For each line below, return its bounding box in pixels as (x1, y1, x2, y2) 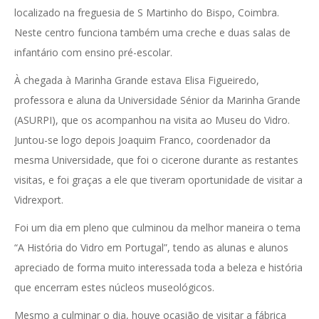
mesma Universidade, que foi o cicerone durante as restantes (14, 153, 298, 167)
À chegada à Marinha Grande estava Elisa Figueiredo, (14, 73, 259, 88)
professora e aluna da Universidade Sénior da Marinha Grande (14, 93, 300, 108)
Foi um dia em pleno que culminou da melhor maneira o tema (14, 221, 300, 235)
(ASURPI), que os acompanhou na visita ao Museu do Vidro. (14, 113, 290, 127)
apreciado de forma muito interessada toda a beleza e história (14, 261, 303, 275)
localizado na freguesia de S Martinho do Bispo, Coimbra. (14, 6, 279, 20)
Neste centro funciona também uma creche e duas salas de (14, 26, 291, 40)
